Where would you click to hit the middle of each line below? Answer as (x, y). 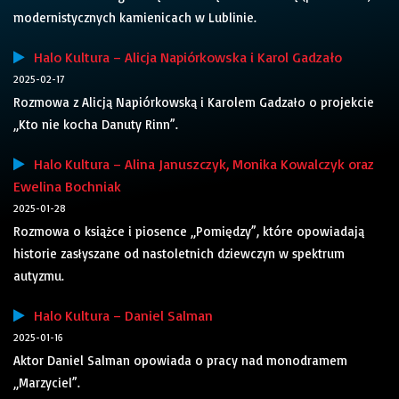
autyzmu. (39, 276)
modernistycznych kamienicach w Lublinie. (135, 18)
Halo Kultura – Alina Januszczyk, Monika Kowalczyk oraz (199, 164)
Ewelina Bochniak (67, 187)
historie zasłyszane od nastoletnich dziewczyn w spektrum (179, 254)
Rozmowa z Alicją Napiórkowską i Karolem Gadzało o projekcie (194, 102)
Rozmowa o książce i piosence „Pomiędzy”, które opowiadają (189, 232)
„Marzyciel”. (47, 383)
